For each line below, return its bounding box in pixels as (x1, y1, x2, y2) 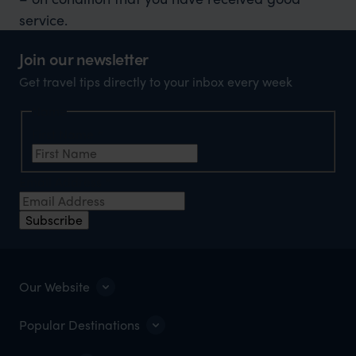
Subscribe (25, 211, 83, 230)
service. (19, 9, 68, 29)
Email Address (19, 172, 105, 192)
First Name (32, 125, 97, 144)
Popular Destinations (19, 315, 140, 335)
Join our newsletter (19, 46, 149, 70)
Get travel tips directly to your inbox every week (19, 72, 292, 91)
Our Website (19, 277, 90, 296)
